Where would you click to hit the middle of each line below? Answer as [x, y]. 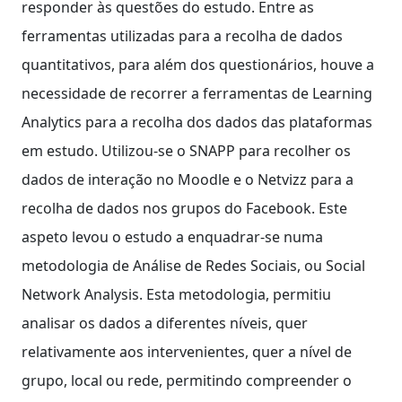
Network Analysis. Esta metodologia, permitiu [176, 294]
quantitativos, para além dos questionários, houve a [198, 64]
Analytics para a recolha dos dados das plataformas [197, 122]
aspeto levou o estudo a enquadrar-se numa [172, 236]
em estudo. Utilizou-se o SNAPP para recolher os [186, 150]
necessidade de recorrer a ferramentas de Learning [197, 93]
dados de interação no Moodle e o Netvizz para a [188, 179]
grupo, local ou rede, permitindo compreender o [187, 380]
